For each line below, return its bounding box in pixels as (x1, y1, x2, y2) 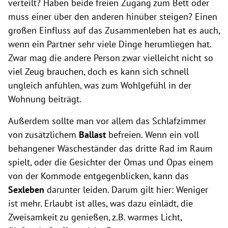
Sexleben (8, 183, 47, 195)
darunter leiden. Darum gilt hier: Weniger (47, 183, 208, 195)
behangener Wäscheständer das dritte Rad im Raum (8, 142, 213, 154)
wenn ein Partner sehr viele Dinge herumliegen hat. (8, 38, 211, 50)
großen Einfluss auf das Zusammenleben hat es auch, (8, 24, 220, 36)
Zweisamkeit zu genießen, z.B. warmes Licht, (8, 211, 182, 223)
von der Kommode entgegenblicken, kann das (8, 169, 189, 182)
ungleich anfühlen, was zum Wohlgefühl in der (8, 79, 191, 91)
